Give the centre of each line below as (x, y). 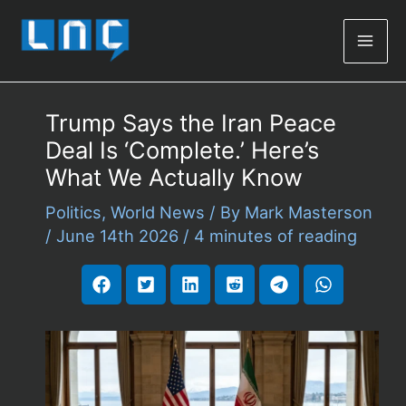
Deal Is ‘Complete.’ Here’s (182, 150)
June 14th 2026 (119, 236)
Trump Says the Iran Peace (190, 123)
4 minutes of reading (275, 236)
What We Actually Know (174, 178)
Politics (73, 213)
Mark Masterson (308, 213)
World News (157, 213)
